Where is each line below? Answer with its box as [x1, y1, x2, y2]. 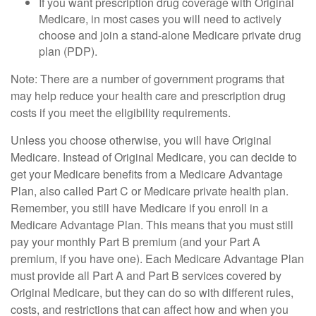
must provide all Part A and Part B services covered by [11, 267, 281, 284]
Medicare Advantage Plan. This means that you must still [11, 217, 293, 233]
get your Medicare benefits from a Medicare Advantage [11, 166, 283, 182]
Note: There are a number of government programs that [11, 71, 284, 87]
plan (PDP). [39, 43, 97, 59]
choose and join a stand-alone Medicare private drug [39, 27, 301, 43]
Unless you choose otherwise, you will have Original [11, 132, 272, 148]
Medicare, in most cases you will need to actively [39, 11, 281, 27]
